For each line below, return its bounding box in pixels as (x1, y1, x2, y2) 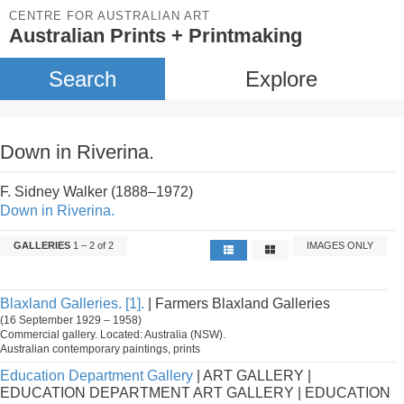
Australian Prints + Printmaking (9, 24, 302, 47)
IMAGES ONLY (307, 240, 374, 251)
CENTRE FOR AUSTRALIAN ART (9, 9, 210, 23)
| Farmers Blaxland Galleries (144, 296, 330, 311)
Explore (244, 67, 317, 91)
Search (48, 67, 116, 91)
